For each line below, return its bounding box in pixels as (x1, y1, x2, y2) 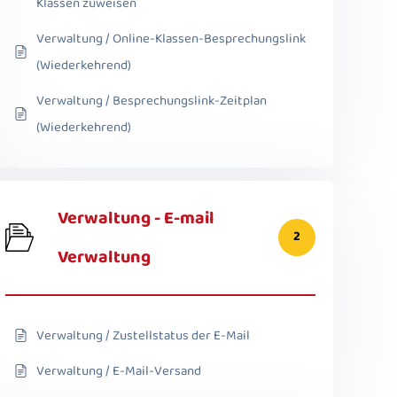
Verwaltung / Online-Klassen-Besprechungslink (36, 27, 306, 50)
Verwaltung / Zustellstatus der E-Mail (36, 324, 250, 346)
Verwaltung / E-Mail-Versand (36, 360, 201, 382)
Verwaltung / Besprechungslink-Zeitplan (36, 90, 267, 112)
